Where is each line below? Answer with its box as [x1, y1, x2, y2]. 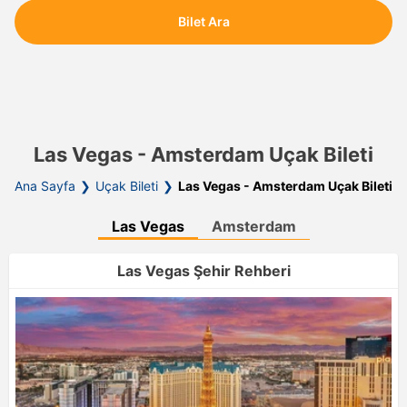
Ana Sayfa [15, 177, 75, 194]
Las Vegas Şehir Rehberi [116, 261, 291, 280]
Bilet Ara [177, 14, 230, 29]
